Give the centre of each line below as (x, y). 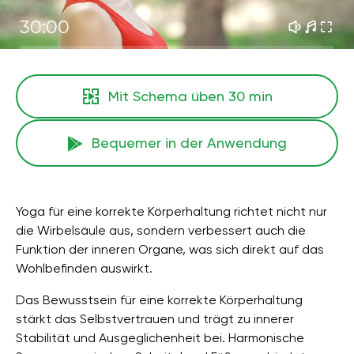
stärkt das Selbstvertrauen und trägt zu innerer (155, 319)
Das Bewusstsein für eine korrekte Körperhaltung (159, 300)
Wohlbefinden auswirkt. (84, 268)
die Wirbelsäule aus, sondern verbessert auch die (161, 230)
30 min (250, 96)
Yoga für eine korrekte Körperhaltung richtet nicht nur (171, 211)
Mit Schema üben (168, 96)
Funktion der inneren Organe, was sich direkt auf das (170, 249)
